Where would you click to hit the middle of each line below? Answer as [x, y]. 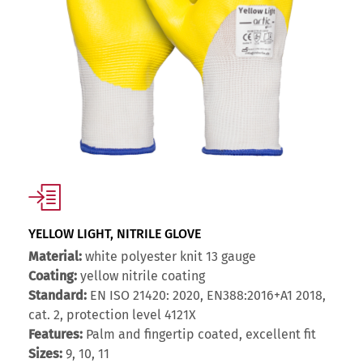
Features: [56, 335]
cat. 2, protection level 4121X [112, 315]
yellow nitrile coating [141, 276]
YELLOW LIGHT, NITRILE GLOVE [115, 234]
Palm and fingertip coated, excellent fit [199, 335]
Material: [55, 257]
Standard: [58, 296]
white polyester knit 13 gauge [169, 257]
